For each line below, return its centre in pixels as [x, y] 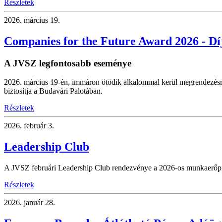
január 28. [38, 203]
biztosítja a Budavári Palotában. [53, 91]
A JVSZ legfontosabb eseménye [68, 63]
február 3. [38, 126]
